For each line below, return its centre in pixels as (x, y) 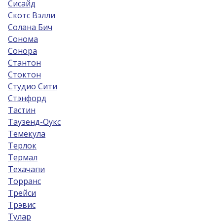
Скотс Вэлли (32, 15)
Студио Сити (33, 86)
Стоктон (24, 74)
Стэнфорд (27, 98)
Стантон (24, 63)
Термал (23, 157)
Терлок (22, 146)
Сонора (22, 51)
